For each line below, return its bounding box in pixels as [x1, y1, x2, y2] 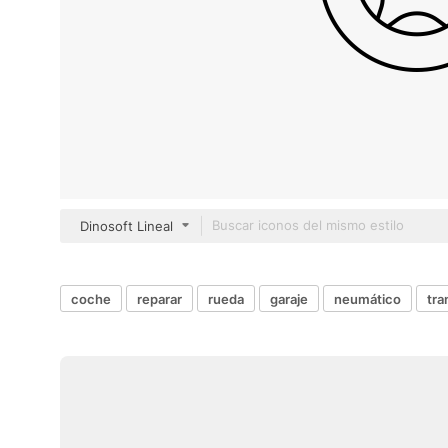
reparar [137, 290, 182, 307]
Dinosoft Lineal [80, 218, 173, 234]
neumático [334, 290, 401, 307]
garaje [270, 290, 308, 307]
